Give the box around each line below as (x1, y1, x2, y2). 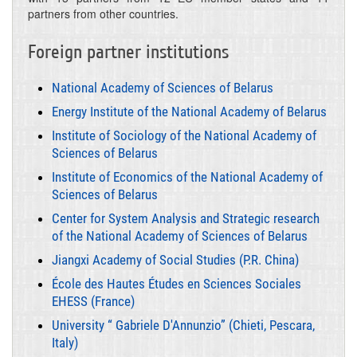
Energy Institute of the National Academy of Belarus (52, 104, 327, 120)
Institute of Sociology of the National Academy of (52, 127, 316, 144)
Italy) (52, 335, 78, 351)
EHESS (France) (52, 293, 135, 310)
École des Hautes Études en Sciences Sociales (52, 276, 301, 292)
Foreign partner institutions (28, 41, 229, 64)
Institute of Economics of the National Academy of (52, 169, 323, 186)
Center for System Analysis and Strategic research (52, 210, 320, 227)
